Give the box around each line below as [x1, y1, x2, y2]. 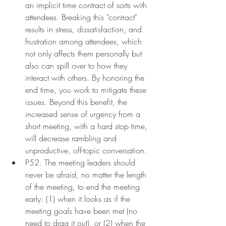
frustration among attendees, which [25, 35, 144, 47]
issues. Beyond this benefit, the [25, 96, 130, 107]
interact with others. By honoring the [25, 72, 147, 83]
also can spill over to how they [25, 60, 130, 71]
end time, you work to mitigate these [25, 84, 149, 95]
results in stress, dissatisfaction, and [25, 23, 144, 35]
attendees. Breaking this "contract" [25, 11, 139, 23]
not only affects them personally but [25, 47, 144, 59]
